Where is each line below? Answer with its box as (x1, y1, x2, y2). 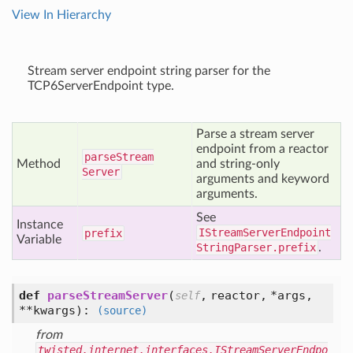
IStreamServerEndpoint (199, 226, 331, 239)
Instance (17, 218, 63, 231)
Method (17, 158, 61, 170)
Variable (17, 233, 61, 246)
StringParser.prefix (196, 241, 316, 254)
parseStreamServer (47, 288, 168, 303)
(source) (97, 304, 147, 317)
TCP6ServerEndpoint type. (28, 80, 174, 92)
